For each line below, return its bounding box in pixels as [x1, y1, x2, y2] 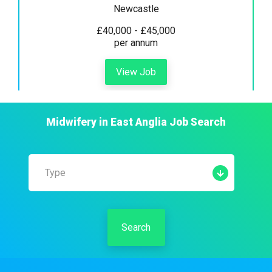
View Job [116, 66, 156, 78]
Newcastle [113, 2, 159, 15]
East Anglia [110, 115, 167, 128]
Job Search [167, 115, 226, 128]
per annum [114, 36, 158, 49]
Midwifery [46, 115, 97, 128]
